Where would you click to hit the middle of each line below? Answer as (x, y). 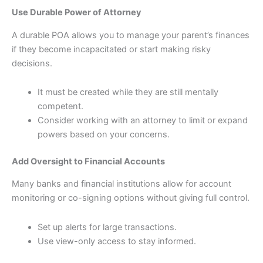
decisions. (32, 63)
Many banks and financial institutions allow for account (122, 184)
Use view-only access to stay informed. (117, 242)
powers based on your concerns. (103, 135)
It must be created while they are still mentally (128, 92)
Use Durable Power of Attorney (77, 13)
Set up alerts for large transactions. (107, 227)
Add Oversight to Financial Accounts (88, 162)
